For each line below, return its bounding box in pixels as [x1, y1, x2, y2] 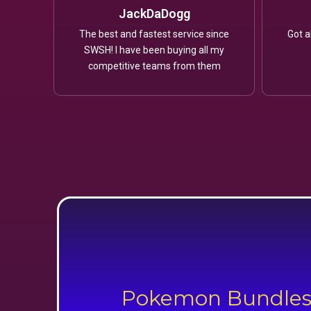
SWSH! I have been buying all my [84, 44, 224, 56]
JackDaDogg [118, 6, 190, 22]
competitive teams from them [87, 60, 221, 72]
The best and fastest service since [79, 28, 229, 40]
